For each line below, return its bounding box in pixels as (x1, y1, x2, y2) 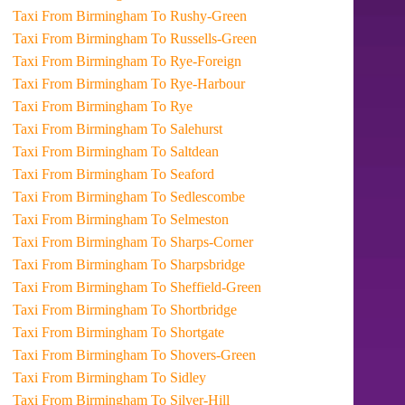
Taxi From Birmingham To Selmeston (151, 212, 230, 227)
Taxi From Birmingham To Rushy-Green (151, 8, 248, 24)
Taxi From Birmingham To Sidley (151, 370, 207, 385)
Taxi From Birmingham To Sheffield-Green (151, 279, 262, 295)
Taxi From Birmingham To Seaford (151, 166, 215, 182)
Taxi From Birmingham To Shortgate (151, 325, 225, 340)
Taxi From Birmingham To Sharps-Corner (151, 234, 254, 250)
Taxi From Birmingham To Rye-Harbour (151, 76, 246, 91)
